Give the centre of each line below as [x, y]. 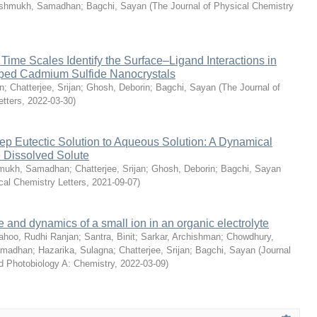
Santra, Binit [110, 237]
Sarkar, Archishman [181, 237]
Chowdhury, [250, 237]
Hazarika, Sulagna [76, 250]
